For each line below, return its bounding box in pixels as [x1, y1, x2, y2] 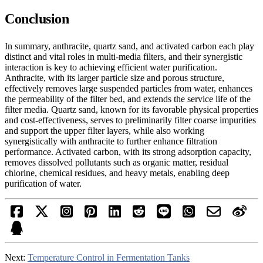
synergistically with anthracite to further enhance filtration [5, 136, 217, 146]
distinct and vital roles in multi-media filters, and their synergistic [5, 51, 242, 62]
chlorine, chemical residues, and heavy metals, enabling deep [5, 167, 230, 178]
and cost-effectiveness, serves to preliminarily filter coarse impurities [5, 114, 256, 125]
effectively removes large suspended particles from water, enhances [5, 83, 252, 93]
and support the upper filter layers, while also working [5, 125, 204, 136]
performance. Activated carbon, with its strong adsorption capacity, [5, 146, 251, 157]
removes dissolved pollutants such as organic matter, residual [5, 157, 228, 167]
